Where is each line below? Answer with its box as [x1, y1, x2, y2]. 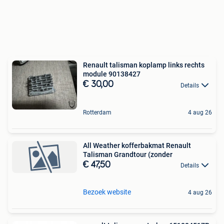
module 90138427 [83, 70, 140, 78]
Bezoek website [83, 187, 131, 196]
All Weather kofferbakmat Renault [83, 141, 191, 149]
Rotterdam [83, 108, 111, 116]
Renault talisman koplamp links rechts [83, 61, 204, 69]
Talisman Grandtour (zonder [83, 150, 172, 158]
